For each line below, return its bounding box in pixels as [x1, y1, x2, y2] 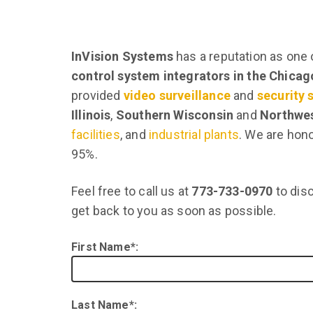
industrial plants [148, 127, 239, 142]
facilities [71, 127, 120, 142]
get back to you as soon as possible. [71, 203, 277, 218]
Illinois [71, 108, 111, 122]
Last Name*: [71, 298, 137, 312]
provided [71, 88, 124, 103]
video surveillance [123, 88, 231, 103]
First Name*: [71, 240, 139, 254]
